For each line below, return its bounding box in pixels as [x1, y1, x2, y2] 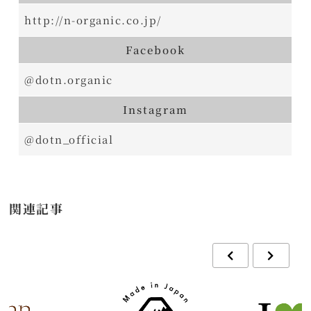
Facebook [125, 42, 185, 57]
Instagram [122, 102, 188, 117]
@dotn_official [24, 132, 114, 146]
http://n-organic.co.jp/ [24, 12, 162, 27]
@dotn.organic [24, 72, 113, 87]
